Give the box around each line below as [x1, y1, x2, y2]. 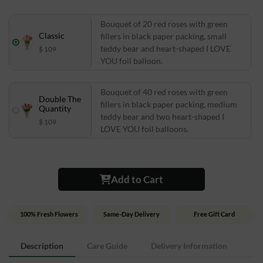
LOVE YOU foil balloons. [100, 123, 188, 134]
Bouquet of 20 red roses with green [100, 18, 228, 29]
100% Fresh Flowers [19, 210, 78, 218]
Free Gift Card [194, 210, 235, 218]
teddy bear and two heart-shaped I [100, 111, 224, 122]
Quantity [39, 103, 71, 113]
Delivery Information [151, 240, 227, 251]
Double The [39, 93, 81, 104]
